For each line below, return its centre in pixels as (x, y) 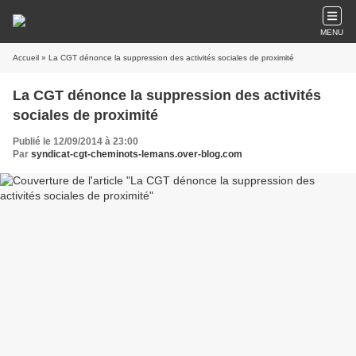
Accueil (26, 58)
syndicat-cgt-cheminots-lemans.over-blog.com (137, 154)
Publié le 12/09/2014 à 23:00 (75, 141)
